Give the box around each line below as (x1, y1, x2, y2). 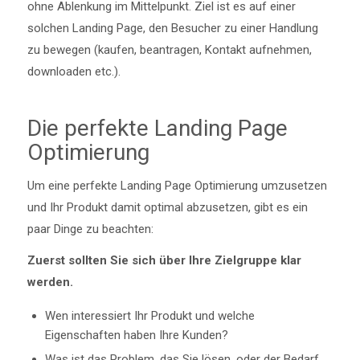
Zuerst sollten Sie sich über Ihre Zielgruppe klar (27, 253, 301, 268)
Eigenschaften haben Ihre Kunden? (44, 328, 228, 342)
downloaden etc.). (27, 63, 121, 79)
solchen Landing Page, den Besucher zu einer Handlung (27, 20, 318, 35)
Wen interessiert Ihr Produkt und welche (44, 309, 255, 323)
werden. (27, 275, 73, 290)
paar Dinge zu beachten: (27, 221, 153, 236)
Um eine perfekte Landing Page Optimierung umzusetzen (27, 178, 327, 193)
